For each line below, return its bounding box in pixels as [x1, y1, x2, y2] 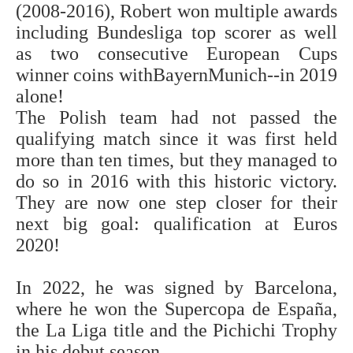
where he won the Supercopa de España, [16, 299, 337, 320]
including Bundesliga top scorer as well [16, 22, 337, 43]
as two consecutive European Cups [16, 43, 337, 65]
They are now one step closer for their [16, 192, 337, 214]
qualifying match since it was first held [16, 128, 337, 150]
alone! [16, 86, 64, 107]
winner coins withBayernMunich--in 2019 [16, 65, 337, 86]
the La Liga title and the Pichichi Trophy [16, 320, 337, 341]
